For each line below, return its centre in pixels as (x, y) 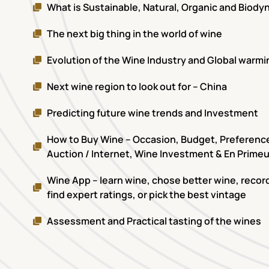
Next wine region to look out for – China (137, 87)
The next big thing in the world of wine (134, 34)
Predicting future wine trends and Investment (152, 113)
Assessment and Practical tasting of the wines (154, 221)
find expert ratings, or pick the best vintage (146, 195)
